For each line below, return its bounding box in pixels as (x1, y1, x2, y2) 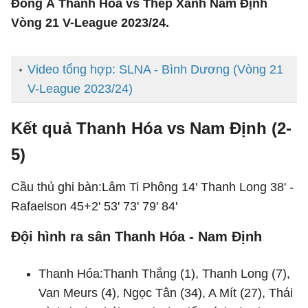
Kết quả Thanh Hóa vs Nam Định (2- (11, 119, 291, 137)
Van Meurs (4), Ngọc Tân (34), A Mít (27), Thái (38, 286, 293, 300)
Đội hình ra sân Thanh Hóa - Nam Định (11, 229, 262, 244)
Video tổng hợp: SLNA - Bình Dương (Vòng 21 (27, 63, 283, 76)
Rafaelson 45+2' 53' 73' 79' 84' (11, 199, 177, 213)
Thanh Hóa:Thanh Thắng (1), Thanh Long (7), (38, 267, 290, 280)
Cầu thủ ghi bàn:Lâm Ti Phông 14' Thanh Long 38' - (11, 180, 294, 194)
